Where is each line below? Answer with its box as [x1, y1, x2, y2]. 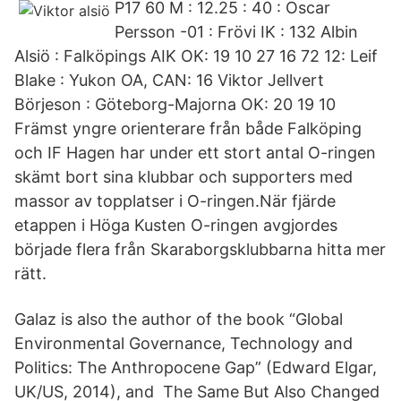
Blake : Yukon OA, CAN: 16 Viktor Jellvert [14, 71, 324, 90]
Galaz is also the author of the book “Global [14, 310, 343, 328]
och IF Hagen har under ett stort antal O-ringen [14, 143, 376, 162]
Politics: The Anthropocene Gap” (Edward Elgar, [14, 358, 377, 377]
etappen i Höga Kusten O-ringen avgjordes [14, 216, 337, 235]
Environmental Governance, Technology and [14, 334, 353, 353]
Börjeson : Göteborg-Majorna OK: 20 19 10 [14, 95, 336, 114]
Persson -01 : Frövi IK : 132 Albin [115, 22, 358, 41]
